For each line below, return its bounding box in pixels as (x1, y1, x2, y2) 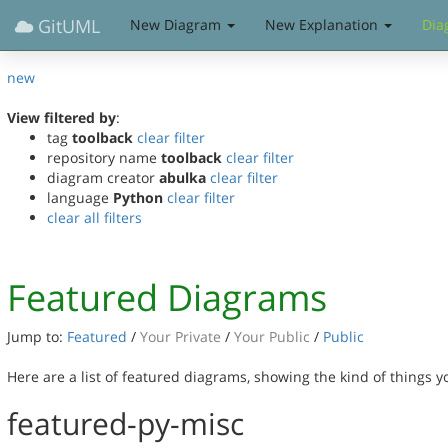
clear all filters (47, 208, 142, 227)
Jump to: (7, 327, 67, 346)
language (47, 188, 113, 207)
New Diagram (130, 15, 225, 34)
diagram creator (47, 168, 159, 187)
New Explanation (265, 15, 382, 34)
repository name (47, 148, 161, 167)
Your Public (234, 327, 310, 346)
